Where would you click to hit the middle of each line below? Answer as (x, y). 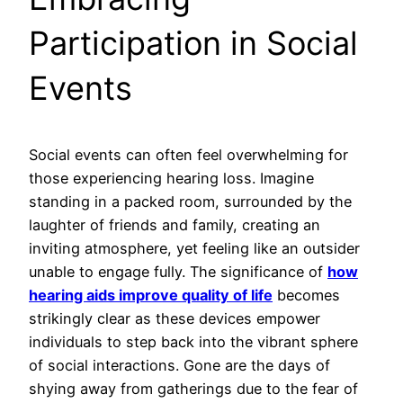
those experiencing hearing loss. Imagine (171, 179)
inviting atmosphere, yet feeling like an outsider (194, 249)
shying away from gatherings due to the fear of (193, 389)
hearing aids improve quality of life (151, 296)
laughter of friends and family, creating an (175, 225)
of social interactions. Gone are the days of (179, 366)
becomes (306, 296)
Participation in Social (193, 44)
